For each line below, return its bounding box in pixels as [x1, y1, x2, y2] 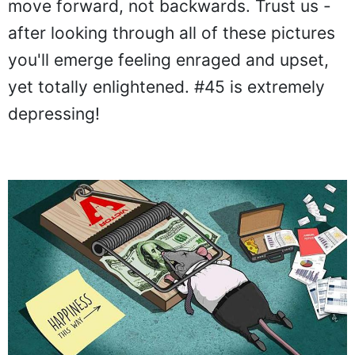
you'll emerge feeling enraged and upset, [8, 50, 329, 70]
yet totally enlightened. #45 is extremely [8, 77, 325, 97]
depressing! [8, 104, 100, 124]
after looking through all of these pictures [8, 23, 335, 43]
